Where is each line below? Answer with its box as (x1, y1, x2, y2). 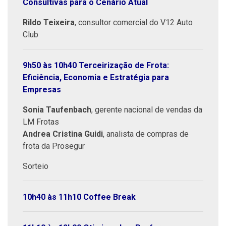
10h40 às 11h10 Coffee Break (23, 192, 136, 202)
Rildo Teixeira (23, 18, 75, 28)
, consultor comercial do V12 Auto (75, 18, 193, 28)
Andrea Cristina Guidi (23, 129, 103, 139)
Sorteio (23, 161, 48, 172)
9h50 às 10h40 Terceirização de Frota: (23, 61, 169, 71)
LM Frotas (23, 117, 59, 127)
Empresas (23, 85, 61, 95)
